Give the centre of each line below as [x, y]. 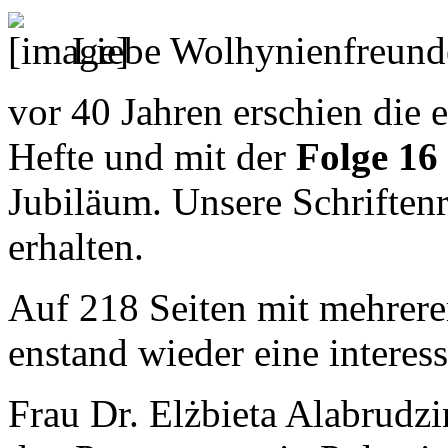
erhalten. [76, 246]
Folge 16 [367, 156]
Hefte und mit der [152, 156]
